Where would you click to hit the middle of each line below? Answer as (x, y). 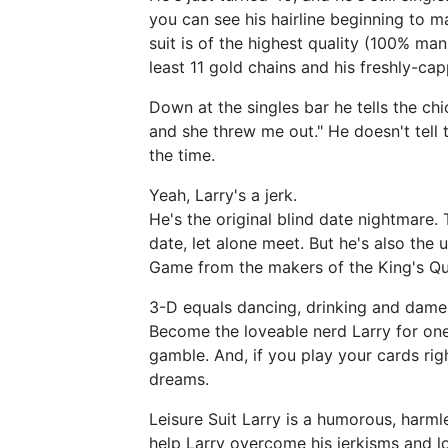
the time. (182, 154)
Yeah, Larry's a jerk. (223, 194)
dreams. (179, 378)
